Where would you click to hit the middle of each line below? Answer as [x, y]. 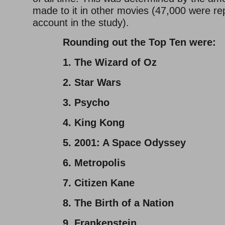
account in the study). [81, 23]
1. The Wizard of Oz [110, 63]
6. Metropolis [94, 163]
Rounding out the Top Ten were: [139, 42]
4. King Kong [94, 123]
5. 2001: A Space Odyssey [124, 143]
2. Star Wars [92, 83]
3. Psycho [86, 103]
